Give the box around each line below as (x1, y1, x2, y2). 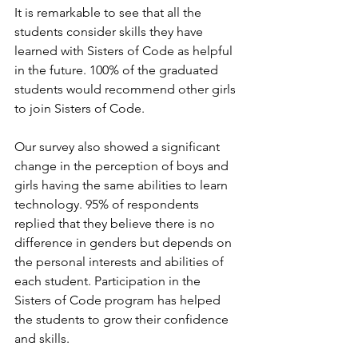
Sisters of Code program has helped (14, 292, 224, 308)
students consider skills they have (14, 24, 206, 40)
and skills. (14, 331, 70, 347)
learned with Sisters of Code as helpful (14, 43, 236, 59)
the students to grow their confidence (14, 312, 232, 328)
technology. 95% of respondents (14, 197, 202, 213)
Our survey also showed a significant (14, 139, 223, 155)
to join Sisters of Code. (14, 101, 145, 117)
